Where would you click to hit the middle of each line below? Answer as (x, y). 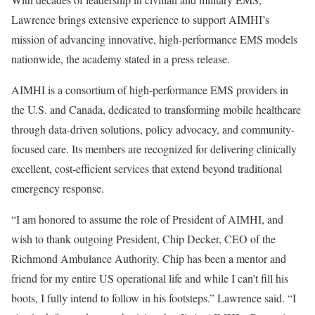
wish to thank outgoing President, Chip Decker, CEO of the (143, 239)
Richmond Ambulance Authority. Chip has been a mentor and (149, 258)
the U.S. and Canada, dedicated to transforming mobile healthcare (156, 109)
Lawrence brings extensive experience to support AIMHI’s (140, 19)
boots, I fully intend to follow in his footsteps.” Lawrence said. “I (154, 298)
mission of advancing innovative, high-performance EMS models (154, 39)
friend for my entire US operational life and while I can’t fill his (150, 278)
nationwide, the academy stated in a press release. (121, 59)
